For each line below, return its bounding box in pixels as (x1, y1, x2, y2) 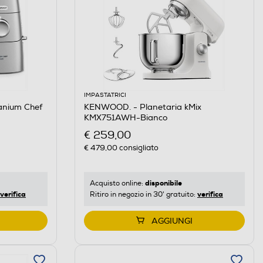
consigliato (117, 143, 159, 153)
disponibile (144, 178, 182, 188)
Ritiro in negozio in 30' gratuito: (89, 190, 197, 199)
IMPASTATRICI (83, 91, 126, 99)
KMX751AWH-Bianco (83, 112, 167, 123)
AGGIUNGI (151, 215, 193, 226)
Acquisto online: (89, 178, 145, 188)
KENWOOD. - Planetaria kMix (83, 102, 201, 112)
